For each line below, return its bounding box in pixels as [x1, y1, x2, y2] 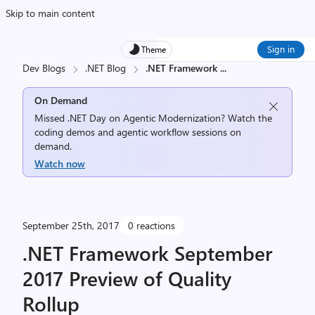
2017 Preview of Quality [22, 265, 231, 291]
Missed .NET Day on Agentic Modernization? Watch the [34, 111, 272, 124]
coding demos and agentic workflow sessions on [34, 125, 241, 139]
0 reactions [128, 219, 175, 232]
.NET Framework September [22, 240, 272, 266]
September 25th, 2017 [22, 219, 120, 232]
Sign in [267, 43, 295, 55]
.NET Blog [85, 61, 126, 75]
